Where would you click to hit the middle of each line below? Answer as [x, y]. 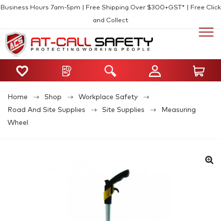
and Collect [110, 20]
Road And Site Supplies [46, 110]
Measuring [179, 110]
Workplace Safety [108, 97]
